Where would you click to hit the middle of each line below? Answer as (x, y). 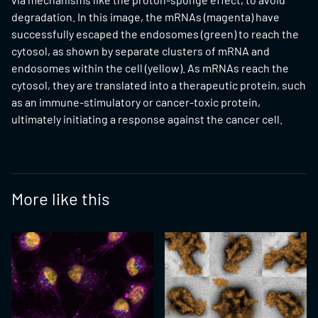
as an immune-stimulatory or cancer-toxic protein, (136, 102)
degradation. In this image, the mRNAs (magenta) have (146, 17)
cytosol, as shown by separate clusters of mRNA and (141, 51)
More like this (61, 198)
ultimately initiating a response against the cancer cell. (147, 119)
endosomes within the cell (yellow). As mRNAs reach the (150, 68)
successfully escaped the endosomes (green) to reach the (155, 34)
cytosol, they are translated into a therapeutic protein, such (159, 85)
